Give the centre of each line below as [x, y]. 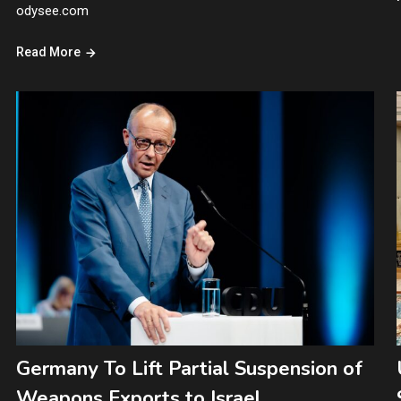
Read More [48, 51]
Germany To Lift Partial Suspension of [189, 369]
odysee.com [52, 10]
